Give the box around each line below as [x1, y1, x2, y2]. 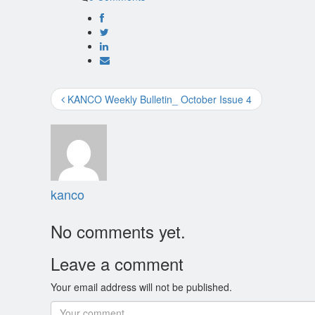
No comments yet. [51, 219, 186, 243]
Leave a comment [51, 251, 184, 276]
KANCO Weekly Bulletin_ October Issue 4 [65, 92, 252, 106]
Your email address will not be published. [51, 280, 232, 294]
